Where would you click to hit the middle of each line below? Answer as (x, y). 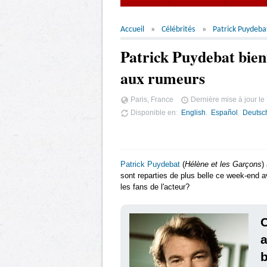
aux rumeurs (163, 78)
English (193, 112)
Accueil (132, 30)
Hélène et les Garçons (223, 164)
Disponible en (152, 112)
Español (224, 112)
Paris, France (151, 99)
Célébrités (178, 30)
